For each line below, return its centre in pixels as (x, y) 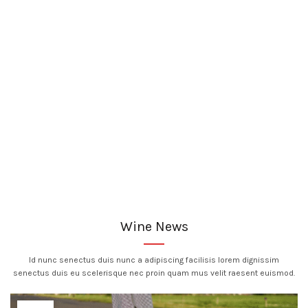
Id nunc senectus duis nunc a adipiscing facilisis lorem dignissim (154, 260)
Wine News (154, 226)
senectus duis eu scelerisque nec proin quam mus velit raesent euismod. (154, 273)
